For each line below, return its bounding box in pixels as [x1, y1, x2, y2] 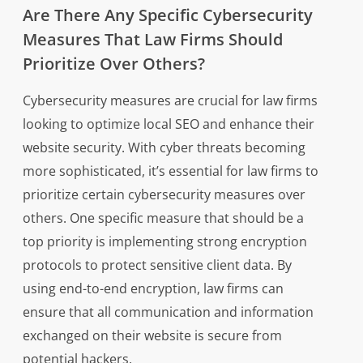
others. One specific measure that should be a [22, 209, 304, 228]
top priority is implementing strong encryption [22, 233, 307, 251]
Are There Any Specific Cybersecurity [22, 4, 313, 27]
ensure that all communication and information [22, 303, 314, 322]
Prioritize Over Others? [22, 53, 205, 75]
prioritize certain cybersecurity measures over [22, 186, 305, 204]
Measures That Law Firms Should [22, 28, 283, 51]
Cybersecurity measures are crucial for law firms [22, 92, 318, 110]
